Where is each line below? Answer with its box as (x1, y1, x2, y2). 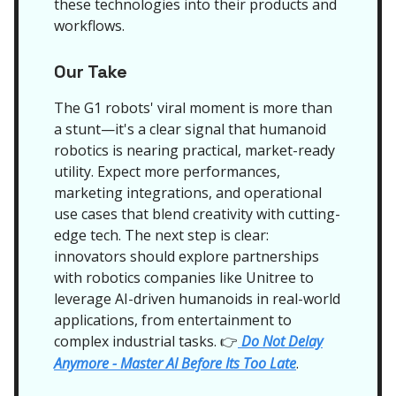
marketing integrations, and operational (54, 183, 322, 202)
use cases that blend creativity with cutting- (54, 204, 340, 224)
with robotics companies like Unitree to (54, 268, 314, 287)
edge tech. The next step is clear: (54, 225, 269, 245)
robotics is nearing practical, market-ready (54, 141, 335, 160)
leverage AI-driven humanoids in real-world (54, 289, 340, 308)
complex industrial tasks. (54, 331, 220, 351)
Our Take (54, 60, 127, 83)
